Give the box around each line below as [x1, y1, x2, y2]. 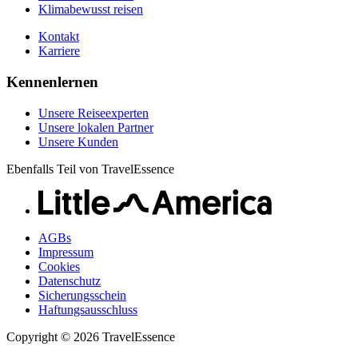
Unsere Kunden [38, 134, 118, 149]
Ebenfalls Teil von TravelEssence [6, 161, 174, 176]
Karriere [38, 44, 80, 58]
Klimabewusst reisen [38, 2, 143, 17]
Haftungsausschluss [38, 302, 137, 316]
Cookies [38, 259, 80, 273]
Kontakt [38, 30, 79, 44]
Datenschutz [38, 273, 101, 288]
